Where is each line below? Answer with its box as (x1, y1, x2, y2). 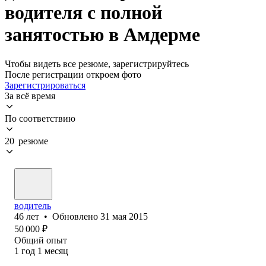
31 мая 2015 (100, 211, 148, 221)
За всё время (5, 90, 55, 101)
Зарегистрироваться (5, 80, 85, 90)
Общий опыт (14, 235, 67, 245)
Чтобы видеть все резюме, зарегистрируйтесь (5, 58, 189, 69)
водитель (14, 200, 51, 211)
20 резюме (5, 135, 48, 146)
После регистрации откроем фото (5, 69, 141, 80)
